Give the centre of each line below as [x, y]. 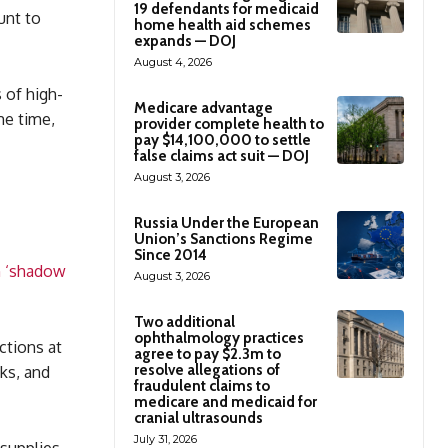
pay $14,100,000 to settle [222, 140]
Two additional [184, 322]
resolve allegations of [207, 370]
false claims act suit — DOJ [221, 156]
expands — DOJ [185, 41]
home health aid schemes [222, 25]
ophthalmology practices [219, 338]
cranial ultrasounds [198, 418]
